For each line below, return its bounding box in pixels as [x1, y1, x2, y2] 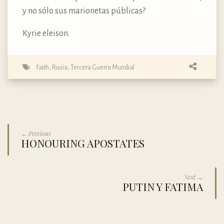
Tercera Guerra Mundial [70, 63, 134, 71]
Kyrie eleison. [22, 28, 69, 38]
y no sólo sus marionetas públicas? [22, 6, 147, 15]
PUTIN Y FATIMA [122, 179, 203, 193]
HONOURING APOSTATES [21, 135, 144, 150]
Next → [184, 172, 203, 181]
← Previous [21, 129, 51, 137]
